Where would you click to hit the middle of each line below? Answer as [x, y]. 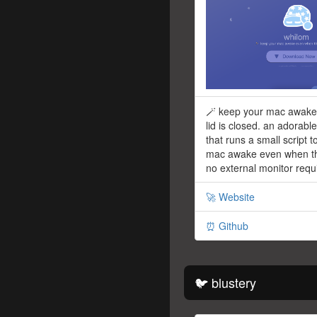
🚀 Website [230, 197]
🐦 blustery [225, 283]
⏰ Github [227, 226]
